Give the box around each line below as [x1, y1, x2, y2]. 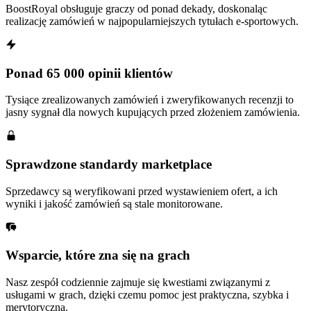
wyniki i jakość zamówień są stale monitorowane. [6, 197, 223, 210]
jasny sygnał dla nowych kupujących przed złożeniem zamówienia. [6, 106, 300, 119]
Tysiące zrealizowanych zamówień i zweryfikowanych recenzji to [6, 94, 294, 106]
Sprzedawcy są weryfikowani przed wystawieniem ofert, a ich [6, 185, 278, 197]
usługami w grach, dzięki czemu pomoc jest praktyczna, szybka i [6, 289, 289, 301]
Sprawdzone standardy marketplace [6, 156, 212, 171]
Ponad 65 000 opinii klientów [6, 65, 173, 81]
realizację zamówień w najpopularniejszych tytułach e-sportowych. [6, 15, 299, 27]
